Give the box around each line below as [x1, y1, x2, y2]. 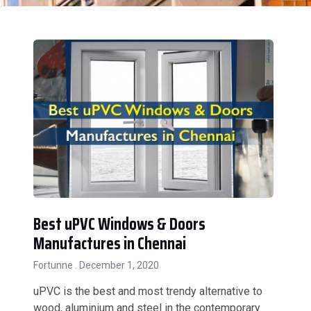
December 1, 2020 [77, 260, 159, 271]
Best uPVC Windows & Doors [33, 211, 205, 238]
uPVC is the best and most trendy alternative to [33, 285, 262, 299]
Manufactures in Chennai [33, 230, 186, 258]
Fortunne [33, 260, 75, 271]
